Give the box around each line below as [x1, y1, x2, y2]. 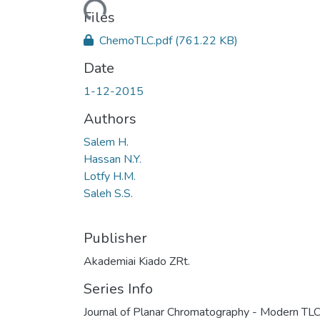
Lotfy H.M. [84, 168, 136, 184]
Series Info [84, 279, 153, 299]
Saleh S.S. [84, 185, 133, 201]
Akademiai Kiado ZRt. [84, 253, 190, 269]
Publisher [84, 228, 147, 248]
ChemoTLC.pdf [96, 32, 175, 49]
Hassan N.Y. [84, 151, 141, 167]
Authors [84, 109, 136, 129]
